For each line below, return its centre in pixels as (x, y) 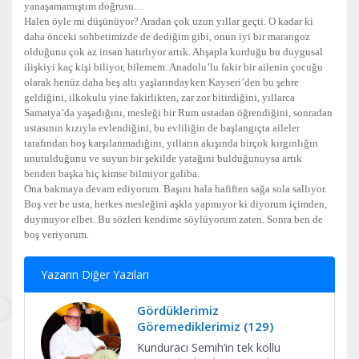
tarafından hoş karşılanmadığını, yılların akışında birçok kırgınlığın (171, 143)
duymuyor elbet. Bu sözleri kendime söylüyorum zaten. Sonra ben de (173, 219)
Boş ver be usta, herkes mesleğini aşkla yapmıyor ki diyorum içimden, (175, 204)
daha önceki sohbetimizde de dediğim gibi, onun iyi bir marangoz (167, 36)
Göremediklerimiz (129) (205, 326)
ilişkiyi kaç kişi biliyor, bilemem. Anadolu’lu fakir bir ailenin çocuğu (173, 67)
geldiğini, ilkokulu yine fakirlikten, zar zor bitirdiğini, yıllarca (159, 97)
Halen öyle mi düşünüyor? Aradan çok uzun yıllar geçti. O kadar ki (169, 21)
